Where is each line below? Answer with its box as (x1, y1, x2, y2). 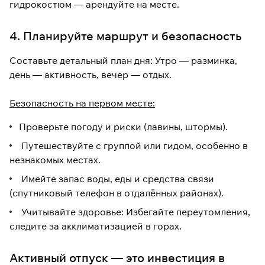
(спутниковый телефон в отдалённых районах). (9, 187, 224, 199)
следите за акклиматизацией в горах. (9, 220, 182, 232)
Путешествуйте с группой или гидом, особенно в (19, 140, 248, 152)
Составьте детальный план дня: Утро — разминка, (9, 54, 237, 67)
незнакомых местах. (9, 154, 101, 166)
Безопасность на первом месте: (9, 97, 155, 109)
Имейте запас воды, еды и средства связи (19, 173, 214, 185)
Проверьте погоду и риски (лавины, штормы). (19, 121, 228, 133)
